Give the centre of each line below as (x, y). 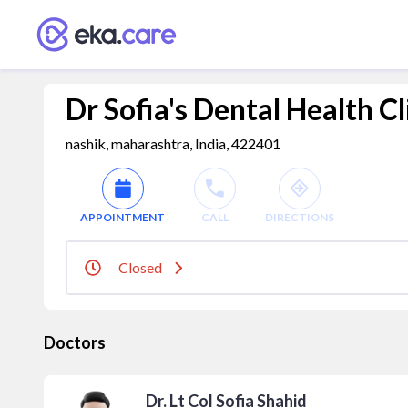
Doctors (75, 342)
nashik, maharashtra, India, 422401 (173, 143)
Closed (140, 267)
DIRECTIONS (300, 217)
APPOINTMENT (122, 217)
